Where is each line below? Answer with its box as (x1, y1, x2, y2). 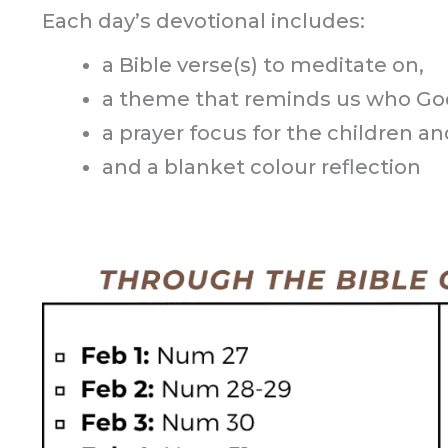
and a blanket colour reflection (102, 155, 421, 179)
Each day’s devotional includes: (42, 9, 365, 33)
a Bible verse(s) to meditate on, (102, 53, 424, 77)
